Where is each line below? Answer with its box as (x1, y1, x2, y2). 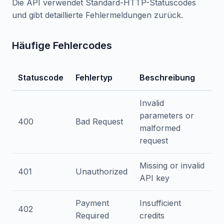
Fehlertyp (75, 72, 112, 82)
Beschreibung (139, 72, 195, 82)
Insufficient (139, 198, 181, 208)
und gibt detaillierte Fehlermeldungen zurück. (12, 10, 183, 20)
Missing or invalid (139, 160, 204, 170)
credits (139, 210, 164, 220)
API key (139, 173, 169, 183)
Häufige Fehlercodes (12, 39, 112, 51)
